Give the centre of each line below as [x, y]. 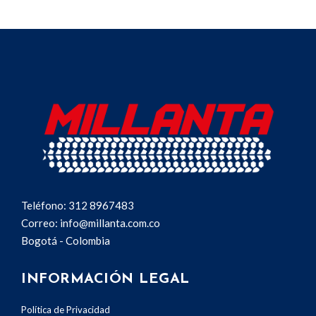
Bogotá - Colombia [66, 240]
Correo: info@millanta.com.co [91, 223]
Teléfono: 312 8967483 [78, 205]
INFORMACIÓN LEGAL [105, 279]
